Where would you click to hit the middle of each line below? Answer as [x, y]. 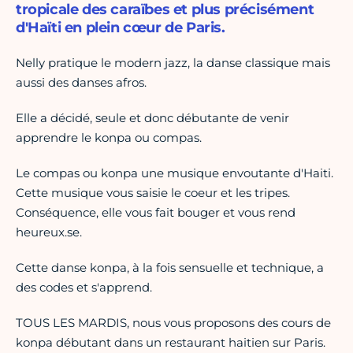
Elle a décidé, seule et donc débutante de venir [152, 118]
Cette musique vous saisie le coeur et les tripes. [153, 193]
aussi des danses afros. [81, 83]
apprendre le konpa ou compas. [109, 138]
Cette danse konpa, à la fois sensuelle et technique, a [170, 268]
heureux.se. [49, 232]
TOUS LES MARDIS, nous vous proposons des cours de [173, 323]
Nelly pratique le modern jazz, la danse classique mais [173, 63]
